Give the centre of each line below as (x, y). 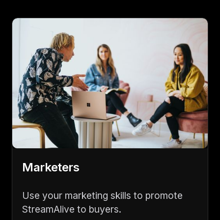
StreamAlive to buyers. (72, 209)
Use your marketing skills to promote (102, 196)
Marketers (51, 167)
